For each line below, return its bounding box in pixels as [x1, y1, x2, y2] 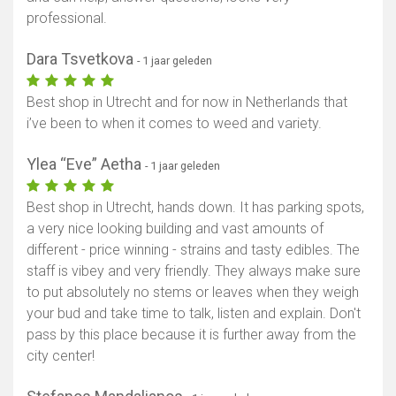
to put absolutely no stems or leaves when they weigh [27, 284, 359, 301]
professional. [27, 10, 107, 27]
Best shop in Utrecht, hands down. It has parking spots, [27, 199, 364, 217]
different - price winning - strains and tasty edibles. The [27, 241, 360, 259]
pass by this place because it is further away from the [27, 326, 356, 344]
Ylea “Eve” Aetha [27, 155, 145, 174]
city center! [27, 347, 95, 365]
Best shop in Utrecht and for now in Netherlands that [27, 94, 347, 111]
